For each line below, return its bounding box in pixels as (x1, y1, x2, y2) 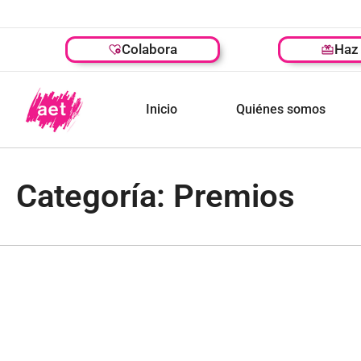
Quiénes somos (235, 102, 326, 117)
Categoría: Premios (16, 177, 295, 215)
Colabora (122, 41, 178, 57)
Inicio (145, 102, 177, 117)
